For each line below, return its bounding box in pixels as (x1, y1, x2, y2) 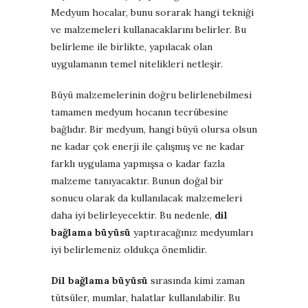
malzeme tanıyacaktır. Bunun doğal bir (51, 174, 223, 187)
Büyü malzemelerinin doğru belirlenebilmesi (51, 88, 252, 101)
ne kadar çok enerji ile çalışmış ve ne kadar (51, 140, 245, 153)
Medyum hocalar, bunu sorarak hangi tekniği (51, 5, 254, 19)
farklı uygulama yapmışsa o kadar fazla (51, 157, 225, 170)
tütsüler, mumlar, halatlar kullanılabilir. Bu (51, 291, 240, 304)
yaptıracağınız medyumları (131, 225, 253, 239)
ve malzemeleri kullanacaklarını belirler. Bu (51, 23, 246, 36)
